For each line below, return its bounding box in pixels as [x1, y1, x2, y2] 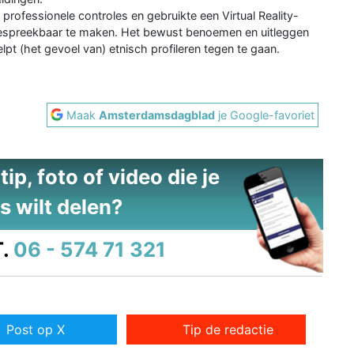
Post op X [6, 322, 65, 338]
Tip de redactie [183, 322, 274, 338]
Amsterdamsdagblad [99, 107, 216, 122]
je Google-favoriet [215, 107, 315, 122]
